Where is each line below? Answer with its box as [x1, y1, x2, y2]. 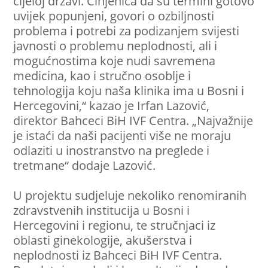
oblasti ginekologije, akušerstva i [13, 232, 193, 249]
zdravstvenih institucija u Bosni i [13, 202, 190, 219]
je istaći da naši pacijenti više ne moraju [13, 127, 232, 144]
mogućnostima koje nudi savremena [13, 52, 216, 69]
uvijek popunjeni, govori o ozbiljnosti [13, 7, 215, 25]
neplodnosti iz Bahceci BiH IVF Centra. [13, 246, 223, 264]
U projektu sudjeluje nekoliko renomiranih [13, 187, 247, 204]
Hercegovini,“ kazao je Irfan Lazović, [13, 97, 210, 114]
